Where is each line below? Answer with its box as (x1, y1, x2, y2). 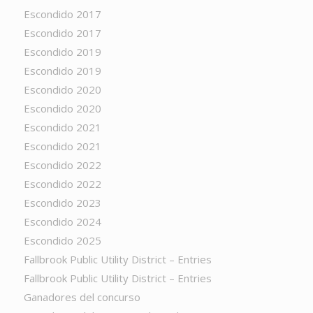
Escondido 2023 (23, 196, 101, 210)
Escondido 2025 (23, 233, 101, 247)
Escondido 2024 (23, 214, 101, 228)
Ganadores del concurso (23, 290, 140, 304)
